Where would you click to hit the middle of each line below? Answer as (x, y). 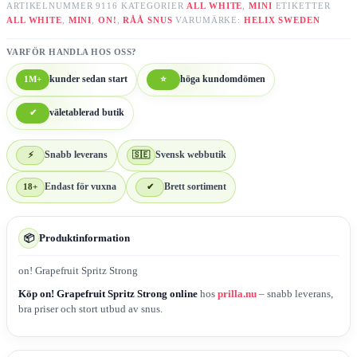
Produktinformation (84, 238)
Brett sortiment (195, 187)
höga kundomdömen (223, 79)
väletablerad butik (87, 113)
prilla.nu (237, 294)
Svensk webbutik (191, 155)
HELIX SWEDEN (282, 20)
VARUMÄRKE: (210, 20)
